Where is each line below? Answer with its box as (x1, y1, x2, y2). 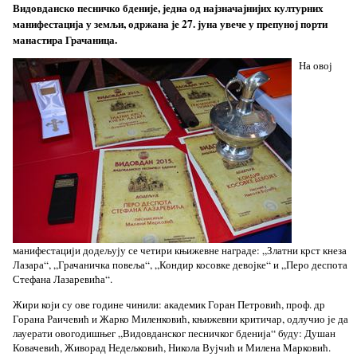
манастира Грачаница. (12, 31, 117, 48)
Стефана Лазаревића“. (12, 272, 112, 287)
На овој (298, 58, 332, 73)
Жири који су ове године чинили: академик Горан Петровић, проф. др (12, 296, 325, 312)
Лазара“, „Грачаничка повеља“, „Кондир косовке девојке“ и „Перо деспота (12, 257, 347, 273)
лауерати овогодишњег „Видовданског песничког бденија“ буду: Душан (12, 325, 335, 340)
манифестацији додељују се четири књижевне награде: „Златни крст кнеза (12, 243, 347, 258)
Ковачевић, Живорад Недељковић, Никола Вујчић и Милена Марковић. (12, 339, 331, 355)
